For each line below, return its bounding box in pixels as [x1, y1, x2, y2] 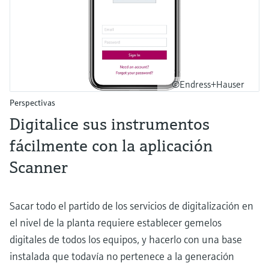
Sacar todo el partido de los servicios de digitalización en [10, 199, 253, 213]
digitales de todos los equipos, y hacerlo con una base [10, 232, 242, 247]
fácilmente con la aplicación [10, 135, 213, 157]
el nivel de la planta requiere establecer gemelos [10, 216, 222, 230]
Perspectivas [10, 97, 55, 109]
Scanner [10, 157, 68, 178]
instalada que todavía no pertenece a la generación [10, 249, 234, 264]
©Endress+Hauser [172, 78, 244, 91]
